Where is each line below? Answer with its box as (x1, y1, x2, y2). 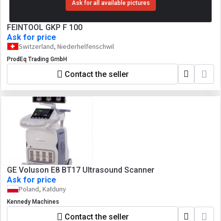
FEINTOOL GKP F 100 (7, 23, 82, 32)
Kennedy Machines (7, 198, 59, 205)
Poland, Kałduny (19, 184, 66, 193)
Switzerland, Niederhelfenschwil (19, 42, 114, 51)
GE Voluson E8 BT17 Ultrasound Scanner (7, 165, 154, 175)
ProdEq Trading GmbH (7, 56, 67, 63)
